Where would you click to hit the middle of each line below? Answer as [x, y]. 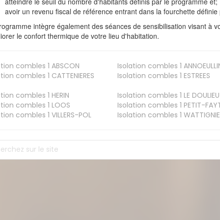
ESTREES [196, 75]
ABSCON [65, 66]
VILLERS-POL [71, 115]
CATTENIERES [72, 75]
